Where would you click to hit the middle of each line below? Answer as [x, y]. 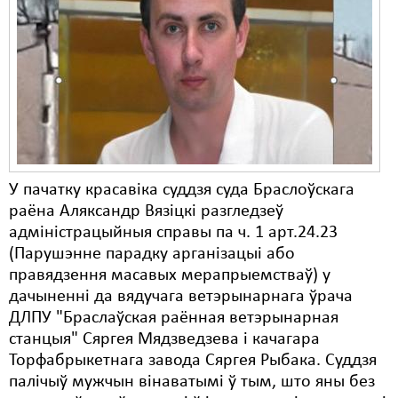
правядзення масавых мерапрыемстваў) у [170, 275]
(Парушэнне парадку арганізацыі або [152, 254]
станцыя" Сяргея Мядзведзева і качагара [164, 339]
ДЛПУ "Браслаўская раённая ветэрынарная [174, 318]
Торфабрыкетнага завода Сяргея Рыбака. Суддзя [193, 361]
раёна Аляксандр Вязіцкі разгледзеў [146, 211]
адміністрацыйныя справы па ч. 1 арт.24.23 [173, 233]
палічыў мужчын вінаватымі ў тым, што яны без [192, 382]
